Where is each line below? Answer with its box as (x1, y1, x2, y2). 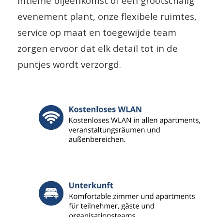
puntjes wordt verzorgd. (17, 58, 124, 70)
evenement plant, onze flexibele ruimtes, (17, 10, 197, 22)
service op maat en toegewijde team (17, 26, 176, 38)
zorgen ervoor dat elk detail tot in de (17, 42, 178, 54)
